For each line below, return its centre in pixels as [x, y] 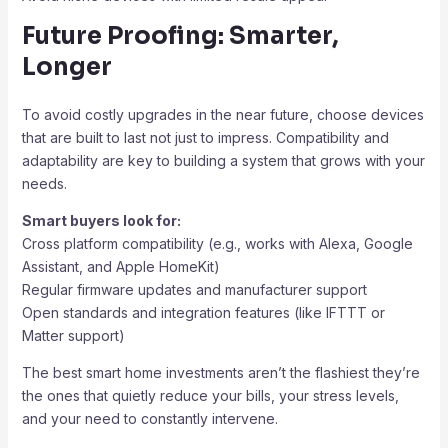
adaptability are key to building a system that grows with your [223, 160]
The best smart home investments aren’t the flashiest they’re [220, 372]
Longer [66, 66]
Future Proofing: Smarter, [180, 35]
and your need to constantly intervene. [149, 418]
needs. [44, 183]
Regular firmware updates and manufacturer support [194, 289]
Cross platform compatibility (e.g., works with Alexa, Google [217, 243]
